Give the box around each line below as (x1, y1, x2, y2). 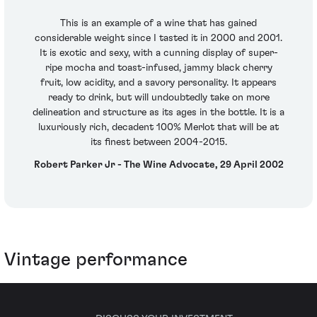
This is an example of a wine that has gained (60, 18, 257, 29)
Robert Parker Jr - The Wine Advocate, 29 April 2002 (33, 159, 284, 170)
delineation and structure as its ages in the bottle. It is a (33, 108, 284, 118)
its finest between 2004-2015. (90, 137, 227, 148)
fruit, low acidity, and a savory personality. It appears (40, 78, 277, 88)
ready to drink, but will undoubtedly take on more (47, 93, 270, 103)
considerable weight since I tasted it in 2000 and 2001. (35, 33, 282, 44)
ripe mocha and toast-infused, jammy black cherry (45, 63, 272, 74)
